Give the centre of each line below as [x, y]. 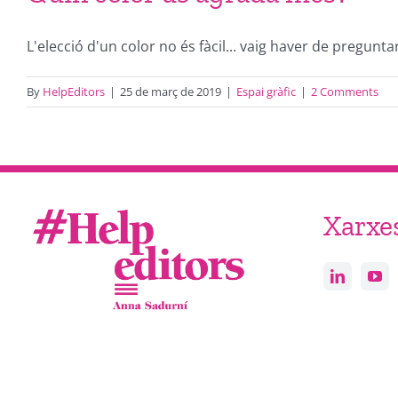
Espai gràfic [266, 92]
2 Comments [345, 92]
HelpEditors [74, 92]
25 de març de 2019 [171, 92]
